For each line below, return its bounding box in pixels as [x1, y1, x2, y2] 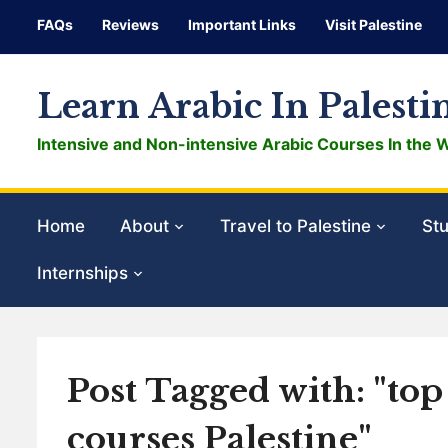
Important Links [188, 16, 296, 33]
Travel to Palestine [220, 215, 371, 236]
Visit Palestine [325, 16, 422, 33]
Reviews [102, 16, 159, 33]
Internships [37, 262, 128, 283]
